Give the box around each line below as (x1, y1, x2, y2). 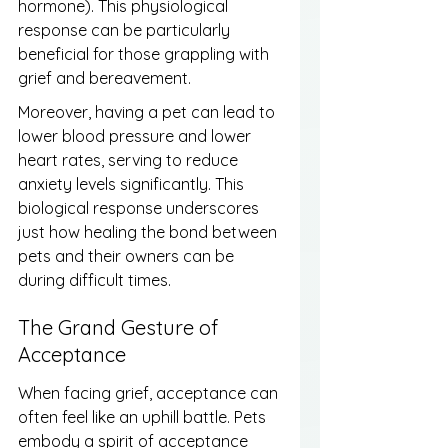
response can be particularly (18, 19, 234, 40)
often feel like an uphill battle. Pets (18, 406, 270, 427)
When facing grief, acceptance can (18, 382, 282, 403)
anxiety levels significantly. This (18, 173, 248, 194)
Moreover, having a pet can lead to (18, 101, 279, 122)
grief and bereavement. (18, 67, 191, 88)
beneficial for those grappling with (18, 43, 273, 64)
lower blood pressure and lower (18, 125, 255, 146)
